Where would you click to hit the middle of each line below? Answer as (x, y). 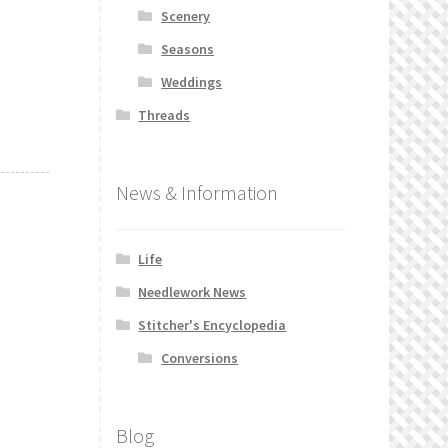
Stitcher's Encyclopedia (212, 324)
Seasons (188, 49)
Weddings (192, 82)
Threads (164, 115)
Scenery (186, 16)
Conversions (200, 357)
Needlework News (192, 291)
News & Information (196, 193)
